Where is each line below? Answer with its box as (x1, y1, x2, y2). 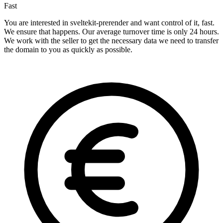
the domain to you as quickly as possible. (4, 45, 132, 54)
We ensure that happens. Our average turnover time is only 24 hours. (4, 27, 219, 36)
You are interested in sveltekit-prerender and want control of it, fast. (4, 18, 215, 27)
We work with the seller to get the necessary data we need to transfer (4, 36, 219, 45)
